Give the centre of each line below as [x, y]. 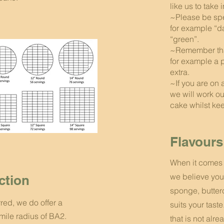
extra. [181, 72]
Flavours [196, 141]
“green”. [184, 39]
